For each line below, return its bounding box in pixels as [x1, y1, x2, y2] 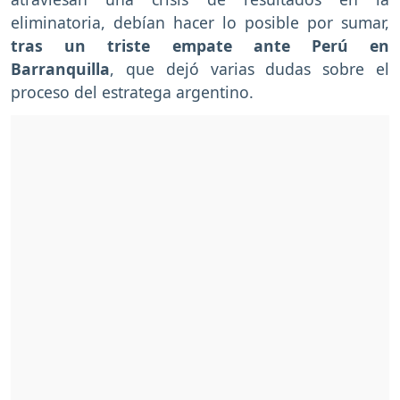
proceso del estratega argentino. [11, 81, 254, 104]
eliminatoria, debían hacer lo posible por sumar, [11, 12, 389, 34]
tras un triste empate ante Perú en [11, 35, 389, 57]
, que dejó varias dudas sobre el [110, 58, 389, 80]
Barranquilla [11, 58, 110, 80]
